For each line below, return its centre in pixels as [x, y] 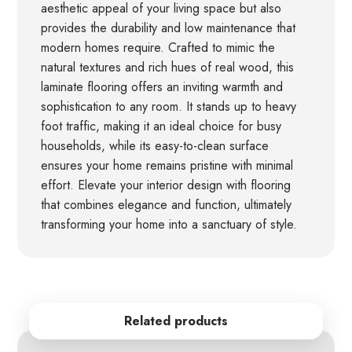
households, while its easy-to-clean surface [155, 146]
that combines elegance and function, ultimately [167, 205]
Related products [176, 321]
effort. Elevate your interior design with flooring [166, 185]
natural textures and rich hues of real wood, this [168, 68]
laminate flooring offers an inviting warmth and [162, 87]
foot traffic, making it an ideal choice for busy [161, 126]
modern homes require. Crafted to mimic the [158, 48]
